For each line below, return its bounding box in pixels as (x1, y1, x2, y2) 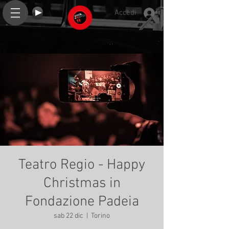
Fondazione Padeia (25, 193, 139, 211)
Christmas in (43, 175, 121, 192)
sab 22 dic (54, 212, 83, 220)
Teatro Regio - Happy (18, 156, 145, 174)
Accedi (114, 8, 137, 17)
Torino (91, 212, 110, 220)
